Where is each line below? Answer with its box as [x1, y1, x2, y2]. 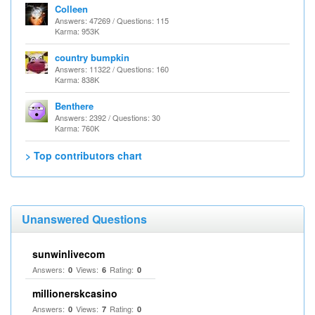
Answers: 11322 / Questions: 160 [55, 63, 169, 75]
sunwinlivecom [32, 247, 105, 261]
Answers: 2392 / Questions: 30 [55, 112, 160, 123]
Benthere [55, 99, 94, 112]
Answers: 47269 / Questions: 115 [55, 15, 169, 26]
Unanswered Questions [22, 211, 147, 227]
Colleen [55, 2, 88, 15]
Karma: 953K [55, 25, 99, 37]
